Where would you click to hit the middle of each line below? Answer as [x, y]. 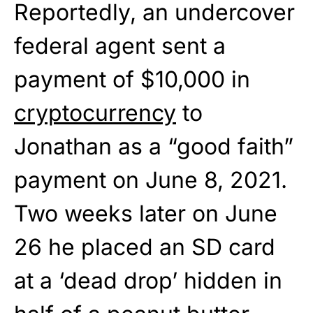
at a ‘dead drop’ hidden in [148, 281]
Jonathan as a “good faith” [154, 147]
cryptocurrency [95, 113]
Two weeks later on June [146, 214]
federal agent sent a [120, 46]
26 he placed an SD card [145, 247]
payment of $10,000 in [132, 80]
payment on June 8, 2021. [151, 180]
